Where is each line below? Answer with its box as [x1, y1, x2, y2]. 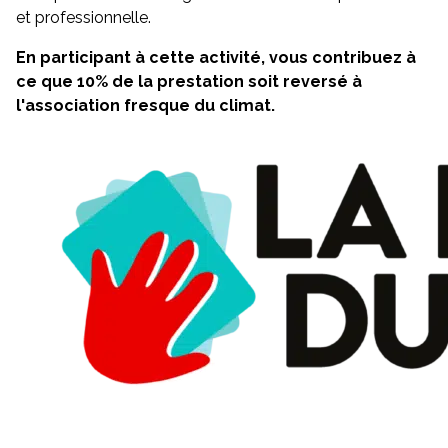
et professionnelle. [16, 8, 151, 27]
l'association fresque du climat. [16, 96, 275, 115]
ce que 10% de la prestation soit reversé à [16, 72, 362, 91]
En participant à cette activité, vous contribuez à [16, 48, 416, 67]
